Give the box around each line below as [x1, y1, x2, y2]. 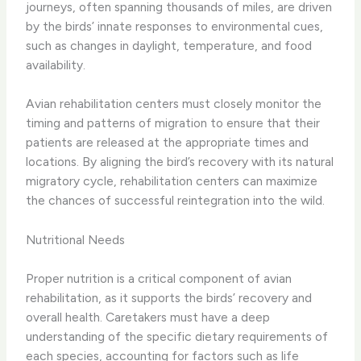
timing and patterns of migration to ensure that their [26, 115, 321, 131]
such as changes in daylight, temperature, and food [26, 37, 313, 53]
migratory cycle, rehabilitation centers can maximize [26, 173, 318, 189]
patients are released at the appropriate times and [26, 135, 309, 151]
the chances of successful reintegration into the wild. [26, 193, 326, 209]
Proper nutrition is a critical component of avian [26, 270, 293, 286]
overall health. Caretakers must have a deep [26, 309, 271, 325]
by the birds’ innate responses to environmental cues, [26, 18, 324, 34]
